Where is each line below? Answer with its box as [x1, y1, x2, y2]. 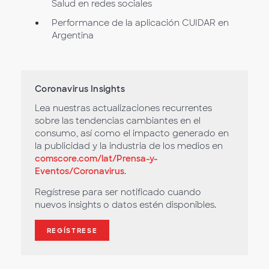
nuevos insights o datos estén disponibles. [35, 199, 216, 211]
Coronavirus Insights [35, 83, 125, 95]
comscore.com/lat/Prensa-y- [35, 153, 158, 165]
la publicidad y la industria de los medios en [35, 141, 223, 152]
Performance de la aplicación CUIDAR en [51, 17, 229, 28]
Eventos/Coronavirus [35, 166, 124, 177]
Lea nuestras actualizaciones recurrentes [35, 103, 212, 114]
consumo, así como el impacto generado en [35, 128, 229, 139]
